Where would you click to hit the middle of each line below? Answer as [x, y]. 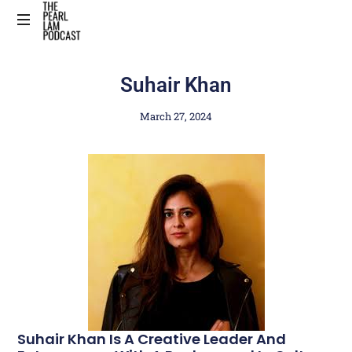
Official [59, 72]
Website [60, 90]
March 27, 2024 [176, 116]
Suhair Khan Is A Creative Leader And [152, 339]
